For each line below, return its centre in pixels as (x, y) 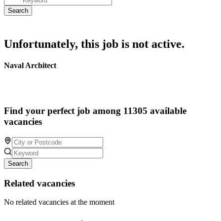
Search (18, 163)
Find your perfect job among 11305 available (95, 111)
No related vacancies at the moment (59, 202)
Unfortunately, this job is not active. (94, 44)
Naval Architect (30, 66)
